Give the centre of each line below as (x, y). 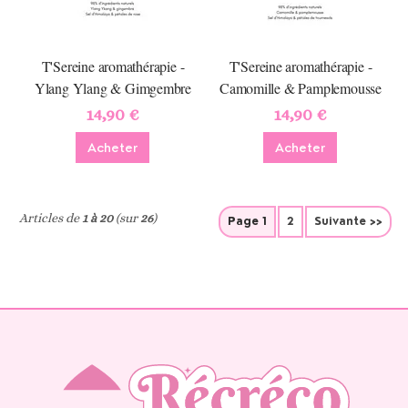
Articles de (51, 218)
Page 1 (247, 221)
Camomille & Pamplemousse (300, 88)
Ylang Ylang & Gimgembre (113, 88)
